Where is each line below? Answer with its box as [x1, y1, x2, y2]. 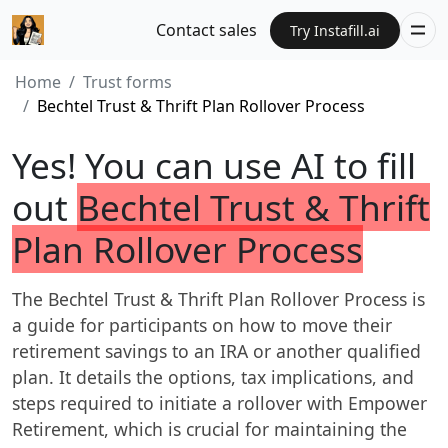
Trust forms [83, 71, 172, 93]
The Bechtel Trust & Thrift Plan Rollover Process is [12, 287, 425, 311]
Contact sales [156, 19, 258, 41]
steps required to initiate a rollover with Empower [12, 391, 427, 415]
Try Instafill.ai [290, 20, 380, 40]
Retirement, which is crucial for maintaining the [12, 417, 407, 441]
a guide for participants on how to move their [12, 313, 392, 337]
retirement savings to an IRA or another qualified [12, 339, 421, 363]
